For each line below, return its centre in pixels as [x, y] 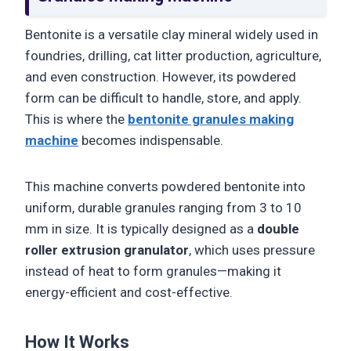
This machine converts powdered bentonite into [165, 186]
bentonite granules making [211, 119]
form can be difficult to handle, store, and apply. [163, 98]
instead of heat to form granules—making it [153, 271]
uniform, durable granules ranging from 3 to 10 [163, 207]
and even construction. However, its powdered [161, 76]
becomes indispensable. [151, 140]
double [278, 228]
